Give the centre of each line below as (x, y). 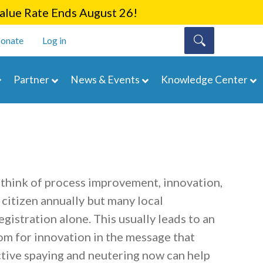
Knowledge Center (204, 80)
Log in (55, 40)
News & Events (105, 80)
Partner (31, 80)
